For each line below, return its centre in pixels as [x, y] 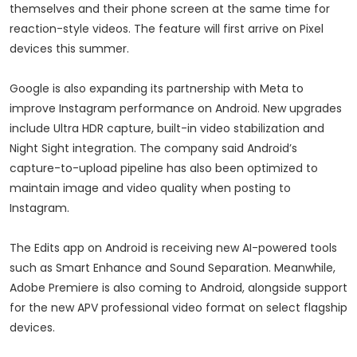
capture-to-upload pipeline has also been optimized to [164, 169]
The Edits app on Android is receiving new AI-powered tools [173, 248]
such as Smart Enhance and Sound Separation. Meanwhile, [173, 268]
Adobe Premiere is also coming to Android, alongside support [178, 288]
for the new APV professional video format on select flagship [178, 308]
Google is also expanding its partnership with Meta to [157, 89]
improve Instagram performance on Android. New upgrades [176, 109]
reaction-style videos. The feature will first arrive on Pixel [167, 29]
